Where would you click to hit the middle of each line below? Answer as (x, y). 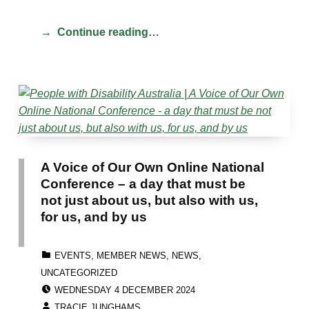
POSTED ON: (82, 281)
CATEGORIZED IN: (60, 248)
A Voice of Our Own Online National (152, 167)
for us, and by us (93, 216)
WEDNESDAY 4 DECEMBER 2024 (124, 290)
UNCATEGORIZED (79, 272)
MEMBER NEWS (131, 255)
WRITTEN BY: (83, 299)
